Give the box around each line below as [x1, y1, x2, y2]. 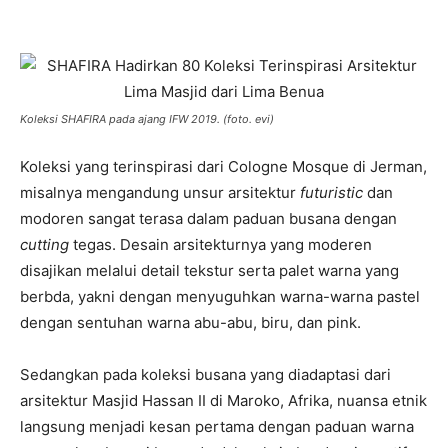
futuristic [300, 183, 367, 202]
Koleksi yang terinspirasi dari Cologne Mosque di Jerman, [20, 157, 427, 176]
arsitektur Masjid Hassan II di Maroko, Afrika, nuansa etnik [20, 391, 427, 410]
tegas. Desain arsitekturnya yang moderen [69, 235, 372, 254]
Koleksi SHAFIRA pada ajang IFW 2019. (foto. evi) [20, 112, 274, 126]
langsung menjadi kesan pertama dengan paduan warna [20, 417, 414, 436]
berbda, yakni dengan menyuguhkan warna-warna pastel [20, 287, 420, 306]
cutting [20, 235, 69, 254]
